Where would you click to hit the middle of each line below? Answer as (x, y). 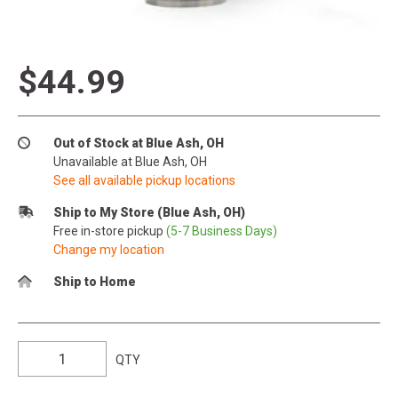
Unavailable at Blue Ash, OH (130, 161)
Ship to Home (95, 281)
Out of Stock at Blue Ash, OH (139, 143)
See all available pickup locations (144, 180)
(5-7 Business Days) (222, 231)
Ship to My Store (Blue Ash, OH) (149, 212)
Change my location (109, 249)
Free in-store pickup (110, 231)
